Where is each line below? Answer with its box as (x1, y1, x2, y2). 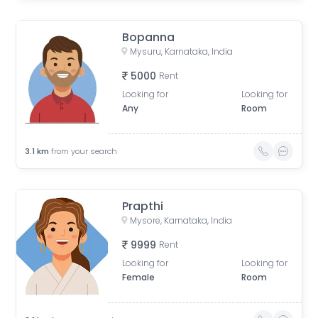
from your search (51, 146, 118, 157)
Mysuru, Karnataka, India (130, 45, 234, 57)
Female (122, 271, 155, 283)
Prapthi (122, 198, 164, 214)
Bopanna (122, 29, 175, 45)
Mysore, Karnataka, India (130, 214, 233, 226)
